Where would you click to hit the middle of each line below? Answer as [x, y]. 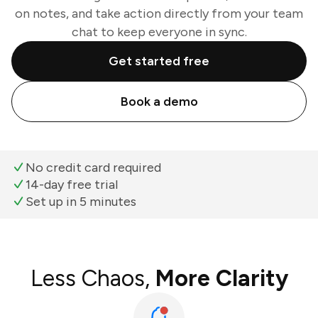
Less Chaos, [93, 278]
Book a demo [159, 102]
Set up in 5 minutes [81, 202]
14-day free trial [72, 185]
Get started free [159, 61]
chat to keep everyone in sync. [159, 32]
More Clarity [221, 278]
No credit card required [93, 168]
